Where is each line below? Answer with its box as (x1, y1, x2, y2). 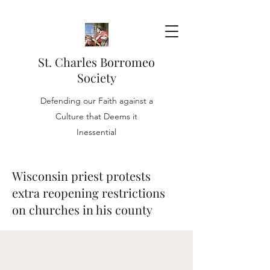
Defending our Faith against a (40, 95, 153, 106)
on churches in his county (12, 201, 152, 218)
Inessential (77, 127, 116, 137)
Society (77, 69, 116, 86)
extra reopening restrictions (12, 184, 165, 201)
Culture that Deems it (55, 111, 137, 122)
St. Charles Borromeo (38, 54, 155, 70)
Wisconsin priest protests (12, 168, 151, 184)
